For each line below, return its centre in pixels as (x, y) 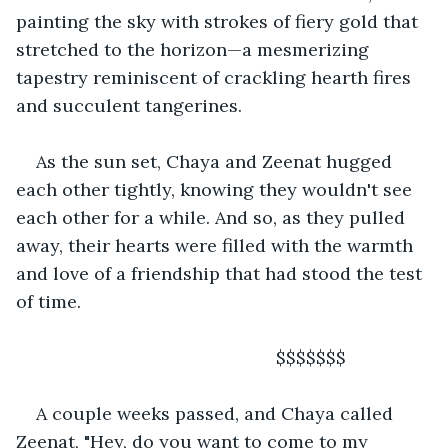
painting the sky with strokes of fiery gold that (219, 21)
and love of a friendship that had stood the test (221, 273)
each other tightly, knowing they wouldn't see (216, 189)
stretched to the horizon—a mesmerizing (195, 49)
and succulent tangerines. (129, 105)
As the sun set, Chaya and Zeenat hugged (216, 161)
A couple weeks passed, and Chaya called (217, 413)
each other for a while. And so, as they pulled (213, 217)
